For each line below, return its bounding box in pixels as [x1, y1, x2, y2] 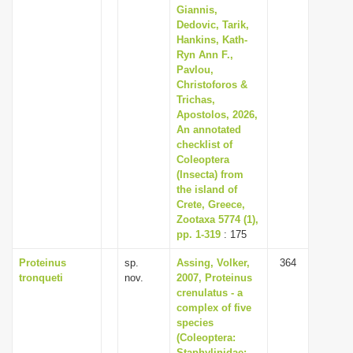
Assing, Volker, [176, 257, 250, 269]
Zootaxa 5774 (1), [176, 214, 258, 225]
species [176, 317, 214, 329]
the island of [176, 184, 237, 195]
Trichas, [176, 94, 215, 106]
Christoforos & [176, 79, 247, 91]
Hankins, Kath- [176, 34, 247, 46]
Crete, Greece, [176, 199, 245, 210]
